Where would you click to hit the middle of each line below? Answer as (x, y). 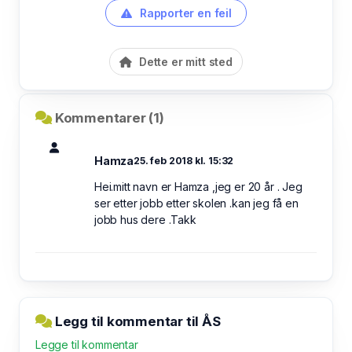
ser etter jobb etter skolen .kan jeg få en (196, 203)
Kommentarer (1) (109, 118)
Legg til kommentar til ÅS (136, 321)
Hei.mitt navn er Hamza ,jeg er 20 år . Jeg (198, 187)
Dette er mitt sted (184, 62)
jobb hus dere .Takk (145, 220)
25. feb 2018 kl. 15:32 (184, 161)
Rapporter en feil (184, 13)
